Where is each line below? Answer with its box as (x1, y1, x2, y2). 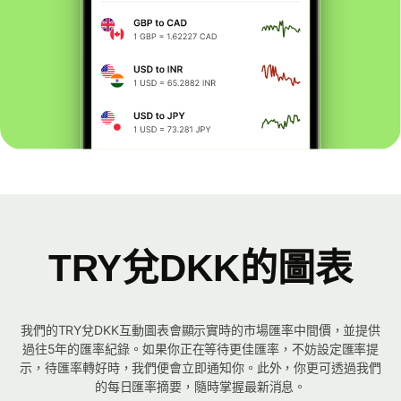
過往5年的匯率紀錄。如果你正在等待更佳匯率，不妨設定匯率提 (21, 341, 380, 357)
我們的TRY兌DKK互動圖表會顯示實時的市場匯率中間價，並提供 (20, 322, 381, 338)
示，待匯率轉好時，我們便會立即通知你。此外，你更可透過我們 (20, 360, 381, 376)
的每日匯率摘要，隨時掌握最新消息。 (94, 379, 307, 395)
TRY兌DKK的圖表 (48, 247, 353, 290)
